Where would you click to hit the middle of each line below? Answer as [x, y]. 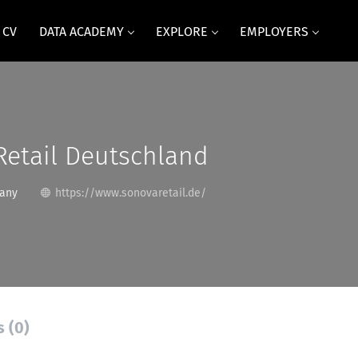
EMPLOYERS [274, 32]
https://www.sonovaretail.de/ [130, 193]
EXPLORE [181, 32]
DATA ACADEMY [81, 32]
